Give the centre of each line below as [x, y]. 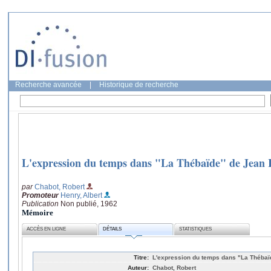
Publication [41, 204]
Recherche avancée [48, 85]
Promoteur [40, 195]
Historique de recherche [139, 85]
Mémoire [38, 212]
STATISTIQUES [196, 229]
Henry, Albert [81, 195]
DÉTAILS [113, 229]
